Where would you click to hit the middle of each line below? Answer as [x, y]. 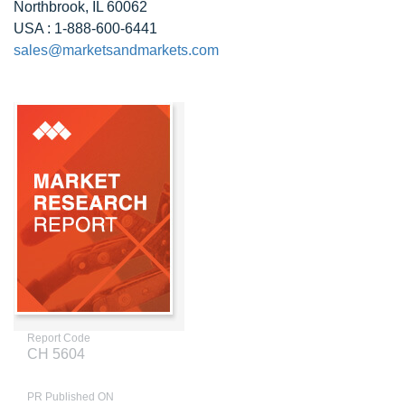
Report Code [59, 338]
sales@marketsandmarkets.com [116, 50]
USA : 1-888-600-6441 [85, 28]
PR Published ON [71, 397]
